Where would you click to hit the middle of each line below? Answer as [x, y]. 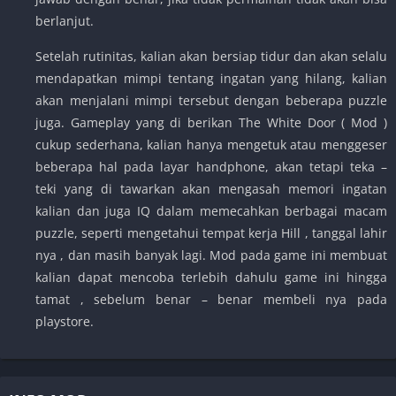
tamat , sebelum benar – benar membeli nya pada [211, 299]
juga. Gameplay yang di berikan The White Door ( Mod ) [211, 122]
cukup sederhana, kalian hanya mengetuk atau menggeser [211, 144]
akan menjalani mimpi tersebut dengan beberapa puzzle [211, 100]
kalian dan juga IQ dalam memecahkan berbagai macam [211, 210]
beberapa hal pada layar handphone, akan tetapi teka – [211, 166]
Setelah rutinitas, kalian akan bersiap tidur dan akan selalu [211, 56]
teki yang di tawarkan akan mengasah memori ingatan [211, 188]
